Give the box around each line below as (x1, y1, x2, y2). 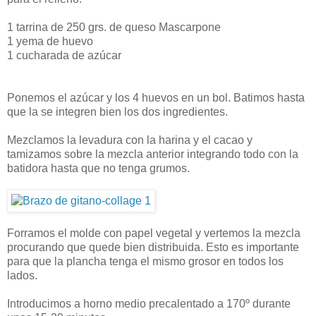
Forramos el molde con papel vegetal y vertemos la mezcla (7, 227, 300, 240)
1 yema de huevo (7, 35, 93, 48)
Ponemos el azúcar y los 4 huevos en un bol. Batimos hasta (7, 92, 305, 104)
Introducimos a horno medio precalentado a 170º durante (7, 298, 291, 310)
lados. (7, 269, 37, 282)
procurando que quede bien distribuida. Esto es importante (7, 241, 299, 254)
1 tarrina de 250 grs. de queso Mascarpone (7, 21, 221, 34)
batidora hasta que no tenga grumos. (7, 162, 190, 175)
